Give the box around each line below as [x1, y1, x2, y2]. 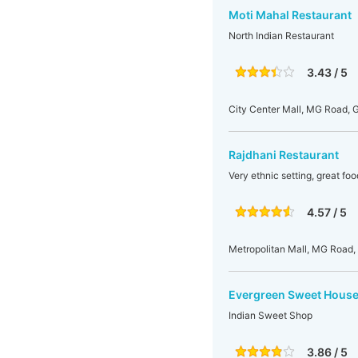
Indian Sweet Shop [228, 309, 312, 321]
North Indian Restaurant [228, 30, 334, 42]
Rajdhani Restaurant [228, 148, 339, 161]
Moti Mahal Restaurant [228, 8, 352, 22]
